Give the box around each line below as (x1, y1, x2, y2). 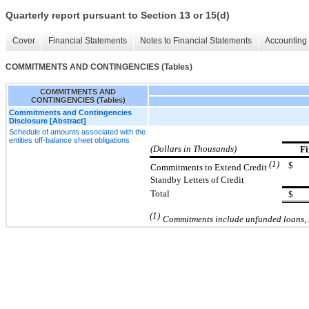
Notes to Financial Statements (140, 36, 252, 46)
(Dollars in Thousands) (150, 143, 237, 154)
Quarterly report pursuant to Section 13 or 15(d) (6, 10, 230, 21)
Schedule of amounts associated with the (9, 127, 146, 136)
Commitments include (163, 213, 246, 224)
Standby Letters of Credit (150, 174, 244, 185)
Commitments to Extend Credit (150, 161, 267, 172)
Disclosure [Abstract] (9, 116, 86, 125)
